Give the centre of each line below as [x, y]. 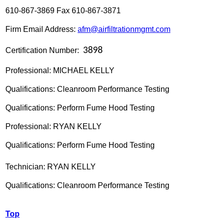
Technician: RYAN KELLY [51, 166]
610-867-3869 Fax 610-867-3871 [63, 10]
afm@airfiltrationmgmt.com [124, 29]
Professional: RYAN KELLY [54, 126]
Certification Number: [42, 50]
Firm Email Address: [41, 29]
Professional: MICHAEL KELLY [60, 70]
